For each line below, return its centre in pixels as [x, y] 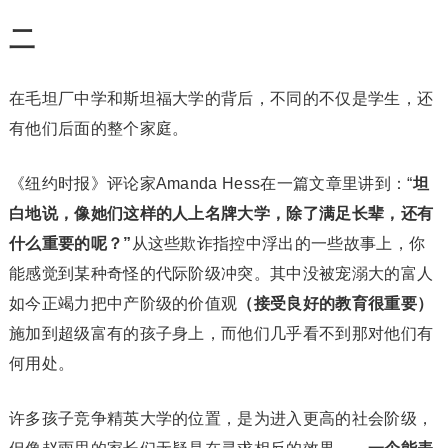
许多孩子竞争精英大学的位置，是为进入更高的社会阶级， [221, 418]
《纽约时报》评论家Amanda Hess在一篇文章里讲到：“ [210, 183]
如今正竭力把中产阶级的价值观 [123, 303]
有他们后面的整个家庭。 [98, 128]
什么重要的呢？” [70, 243]
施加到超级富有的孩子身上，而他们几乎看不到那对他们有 [221, 333]
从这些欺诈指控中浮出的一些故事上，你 [278, 243]
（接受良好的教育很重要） [335, 303]
